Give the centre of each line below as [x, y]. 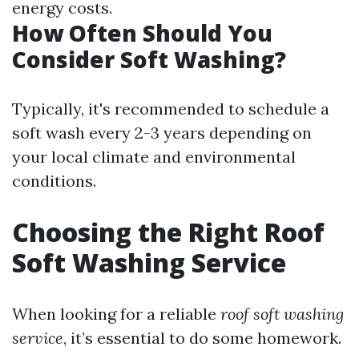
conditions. [54, 181]
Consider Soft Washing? [149, 59]
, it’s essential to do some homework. [202, 338]
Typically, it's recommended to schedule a [171, 109]
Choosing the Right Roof [168, 232]
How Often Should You [142, 33]
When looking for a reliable [116, 314]
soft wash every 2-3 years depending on [162, 133]
